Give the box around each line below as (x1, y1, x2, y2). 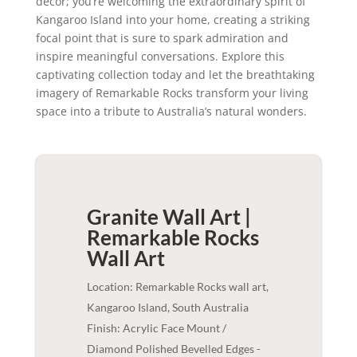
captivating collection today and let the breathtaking (35, 67, 315, 82)
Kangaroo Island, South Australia (86, 300, 249, 314)
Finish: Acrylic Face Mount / (86, 321, 226, 335)
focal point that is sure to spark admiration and (35, 30, 288, 45)
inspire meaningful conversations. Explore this (35, 49, 284, 64)
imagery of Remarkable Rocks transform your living (35, 85, 308, 100)
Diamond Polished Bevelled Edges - (86, 342, 261, 355)
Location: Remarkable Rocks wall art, (86, 280, 269, 293)
